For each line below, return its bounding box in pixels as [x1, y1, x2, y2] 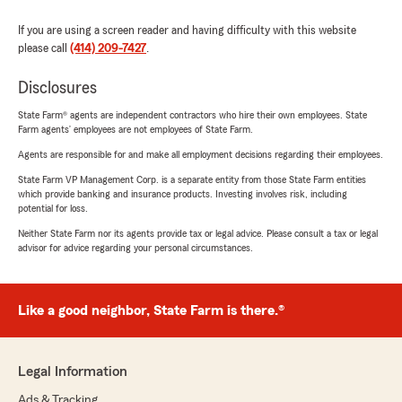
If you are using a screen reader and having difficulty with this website [18, 23, 356, 37]
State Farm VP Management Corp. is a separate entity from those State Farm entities [18, 173, 366, 185]
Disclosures [18, 78, 97, 97]
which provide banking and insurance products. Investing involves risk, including [18, 188, 347, 199]
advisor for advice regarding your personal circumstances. [18, 241, 253, 253]
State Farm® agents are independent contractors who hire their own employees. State [18, 109, 367, 120]
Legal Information [18, 363, 127, 379]
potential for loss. [18, 202, 88, 214]
